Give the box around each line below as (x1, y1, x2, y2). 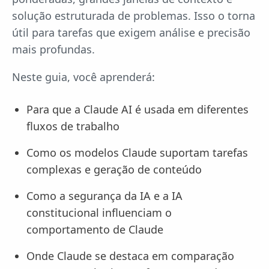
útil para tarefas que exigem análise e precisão (12, 25, 250, 40)
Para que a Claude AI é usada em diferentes (26, 102, 249, 116)
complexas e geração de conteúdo (26, 162, 202, 177)
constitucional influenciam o (26, 205, 172, 220)
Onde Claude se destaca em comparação (26, 249, 234, 263)
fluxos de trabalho (26, 119, 119, 133)
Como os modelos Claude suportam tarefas (26, 145, 248, 160)
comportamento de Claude (26, 222, 163, 237)
